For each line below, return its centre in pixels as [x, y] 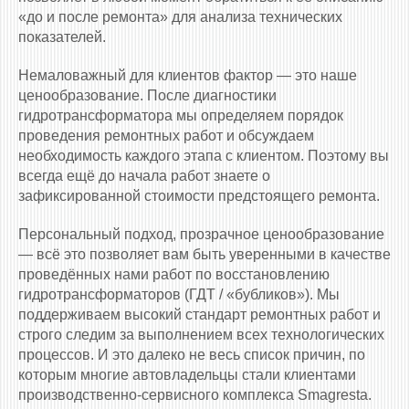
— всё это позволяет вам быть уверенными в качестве [204, 255]
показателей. [62, 37]
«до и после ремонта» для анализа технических [180, 17]
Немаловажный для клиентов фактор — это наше [188, 76]
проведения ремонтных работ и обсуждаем [166, 136]
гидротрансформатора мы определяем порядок [181, 116]
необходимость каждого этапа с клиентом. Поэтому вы [204, 156]
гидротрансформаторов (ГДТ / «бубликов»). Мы [179, 295]
